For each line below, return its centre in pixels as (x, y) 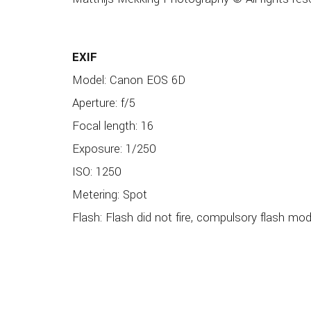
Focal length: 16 (112, 126)
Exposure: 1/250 (114, 149)
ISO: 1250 (96, 172)
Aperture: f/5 (103, 103)
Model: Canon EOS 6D (128, 81)
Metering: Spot (109, 195)
